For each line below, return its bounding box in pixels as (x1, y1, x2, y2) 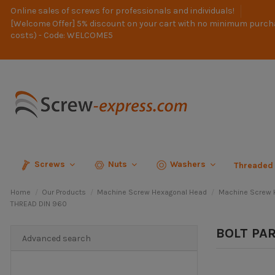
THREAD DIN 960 (10, 199, 67, 209)
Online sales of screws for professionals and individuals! (10, 6, 236, 16)
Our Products (42, 188, 87, 197)
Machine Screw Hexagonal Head (97, 188, 207, 197)
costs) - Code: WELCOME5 (10, 30, 113, 41)
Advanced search (21, 233, 91, 244)
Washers (170, 159, 208, 170)
